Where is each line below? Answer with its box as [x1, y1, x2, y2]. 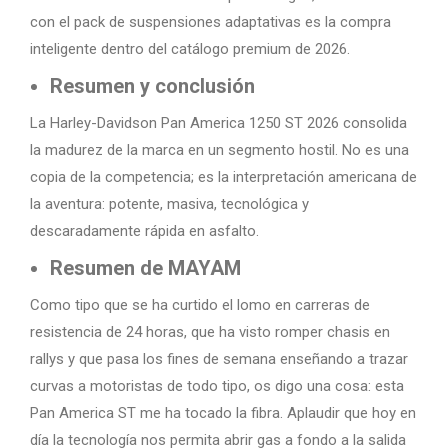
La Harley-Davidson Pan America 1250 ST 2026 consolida [30, 114, 407, 132]
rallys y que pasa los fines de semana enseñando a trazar [30, 350, 408, 368]
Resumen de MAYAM [50, 256, 241, 280]
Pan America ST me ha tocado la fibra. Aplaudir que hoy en [30, 404, 416, 422]
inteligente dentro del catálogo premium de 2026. [30, 40, 350, 58]
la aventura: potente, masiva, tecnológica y [30, 195, 309, 213]
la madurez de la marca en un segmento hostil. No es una [30, 141, 409, 159]
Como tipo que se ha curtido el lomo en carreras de [30, 296, 370, 314]
